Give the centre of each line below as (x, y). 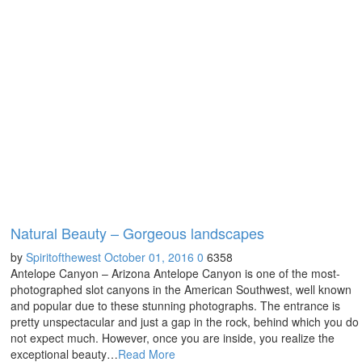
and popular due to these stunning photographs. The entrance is (176, 305)
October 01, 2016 (149, 257)
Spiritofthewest (64, 257)
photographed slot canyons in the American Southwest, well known (181, 289)
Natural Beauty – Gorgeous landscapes (138, 232)
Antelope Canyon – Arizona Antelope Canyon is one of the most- (176, 273)
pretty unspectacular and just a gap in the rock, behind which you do (185, 321)
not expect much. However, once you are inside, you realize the (173, 337)
